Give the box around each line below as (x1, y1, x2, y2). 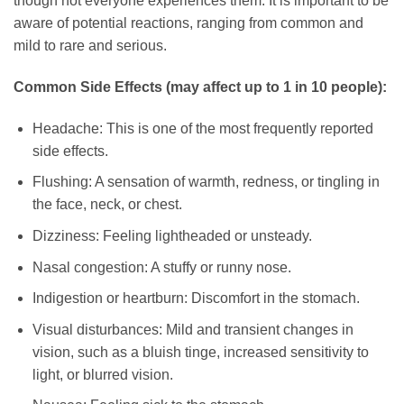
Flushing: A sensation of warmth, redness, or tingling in (32, 174, 380, 190)
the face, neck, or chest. (32, 197, 182, 213)
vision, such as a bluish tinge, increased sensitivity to (32, 344, 369, 360)
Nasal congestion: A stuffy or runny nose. (32, 259, 291, 275)
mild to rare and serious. (14, 38, 167, 54)
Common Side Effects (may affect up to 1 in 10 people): (14, 79, 387, 95)
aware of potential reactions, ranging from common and (14, 15, 363, 32)
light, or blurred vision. (32, 366, 173, 382)
